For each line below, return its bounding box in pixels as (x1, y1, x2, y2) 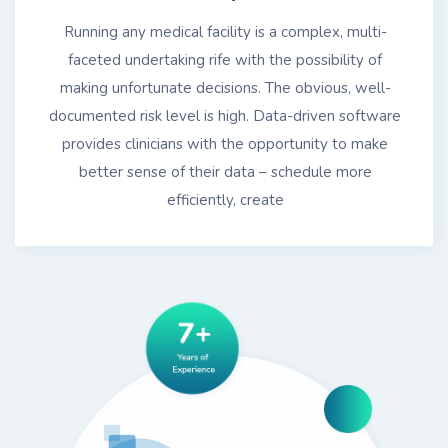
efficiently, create (166, 189, 284, 210)
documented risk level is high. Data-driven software (49, 105, 401, 126)
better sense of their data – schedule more (78, 161, 372, 182)
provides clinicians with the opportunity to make (62, 133, 388, 154)
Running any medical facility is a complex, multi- (63, 21, 387, 42)
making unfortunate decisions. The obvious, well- (59, 77, 391, 98)
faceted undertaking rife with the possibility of (68, 49, 382, 70)
